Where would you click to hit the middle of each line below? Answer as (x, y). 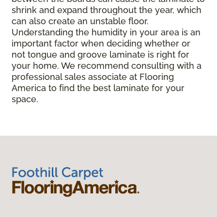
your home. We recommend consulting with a (107, 66)
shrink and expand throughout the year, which (107, 10)
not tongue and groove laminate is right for (101, 55)
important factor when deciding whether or (101, 44)
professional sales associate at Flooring (93, 77)
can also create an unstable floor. (80, 21)
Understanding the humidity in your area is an (106, 32)
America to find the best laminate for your (98, 88)
